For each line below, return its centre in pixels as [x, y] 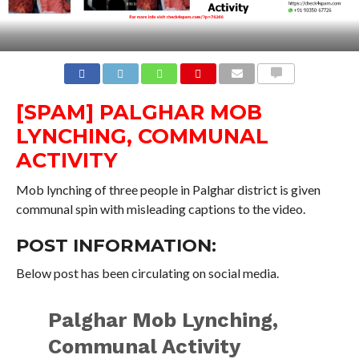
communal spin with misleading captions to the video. [160, 208]
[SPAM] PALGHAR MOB [139, 111]
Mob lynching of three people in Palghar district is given [168, 189]
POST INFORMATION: [116, 245]
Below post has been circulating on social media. [147, 272]
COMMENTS [289, 92]
